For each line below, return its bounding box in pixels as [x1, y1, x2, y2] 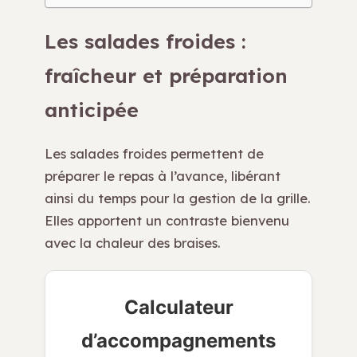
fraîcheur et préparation [45, 63, 288, 88]
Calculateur [124, 296, 233, 320]
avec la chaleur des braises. [45, 234, 220, 252]
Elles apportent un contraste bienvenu [45, 212, 289, 229]
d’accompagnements [81, 329, 276, 353]
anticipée [45, 97, 139, 123]
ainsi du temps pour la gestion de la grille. [45, 190, 310, 207]
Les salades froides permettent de [45, 145, 264, 163]
